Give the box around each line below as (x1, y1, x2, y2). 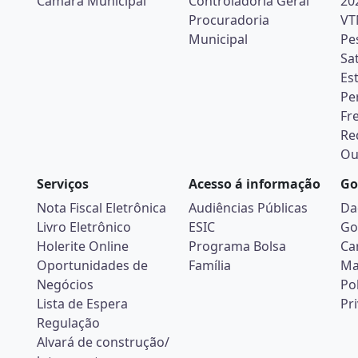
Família (189, 257, 231, 274)
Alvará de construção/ (37, 333, 169, 351)
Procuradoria (189, 11, 269, 29)
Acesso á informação (189, 175, 320, 193)
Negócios (37, 276, 93, 293)
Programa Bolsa (189, 237, 286, 255)
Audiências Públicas (189, 199, 308, 217)
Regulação (37, 314, 100, 332)
